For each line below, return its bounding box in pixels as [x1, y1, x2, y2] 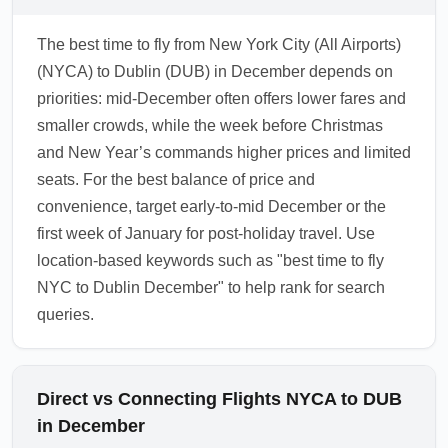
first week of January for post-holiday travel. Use [37, 225, 375, 242]
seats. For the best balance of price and [37, 171, 315, 188]
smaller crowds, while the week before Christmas [37, 117, 383, 134]
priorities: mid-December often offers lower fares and [37, 90, 406, 107]
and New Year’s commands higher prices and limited [37, 144, 411, 161]
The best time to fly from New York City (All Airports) [37, 36, 401, 53]
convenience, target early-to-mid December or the [37, 198, 386, 215]
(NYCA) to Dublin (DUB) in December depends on [37, 63, 393, 80]
